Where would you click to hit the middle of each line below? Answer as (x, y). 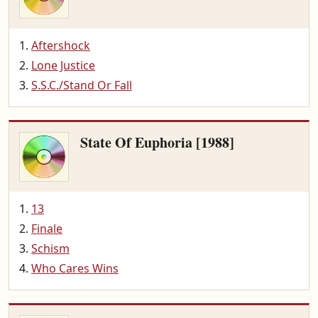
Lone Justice (63, 65)
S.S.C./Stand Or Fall (82, 85)
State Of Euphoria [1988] (157, 142)
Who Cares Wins (75, 268)
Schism (50, 248)
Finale (47, 229)
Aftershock (61, 45)
